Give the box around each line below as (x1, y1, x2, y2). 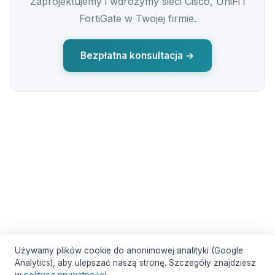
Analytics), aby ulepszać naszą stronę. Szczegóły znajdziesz (15, 258, 256, 268)
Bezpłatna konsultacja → (80, 50, 195, 61)
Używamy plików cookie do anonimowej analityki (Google (15, 246, 243, 255)
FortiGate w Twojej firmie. (79, 12, 196, 25)
